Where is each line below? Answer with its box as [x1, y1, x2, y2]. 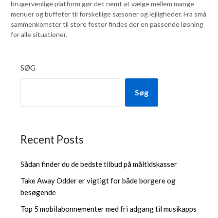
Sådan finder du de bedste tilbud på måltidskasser [20, 159, 178, 168]
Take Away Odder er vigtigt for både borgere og [20, 176, 176, 185]
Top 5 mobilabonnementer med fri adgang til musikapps [20, 204, 197, 213]
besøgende [20, 187, 56, 197]
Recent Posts [20, 132, 84, 146]
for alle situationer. [11, 30, 68, 38]
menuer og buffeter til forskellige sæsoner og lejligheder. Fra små [11, 9, 207, 18]
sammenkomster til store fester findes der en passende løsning [11, 19, 204, 28]
